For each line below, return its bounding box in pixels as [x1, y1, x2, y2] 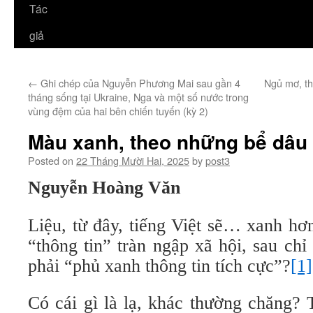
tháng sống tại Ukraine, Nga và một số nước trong [28, 89, 249, 104]
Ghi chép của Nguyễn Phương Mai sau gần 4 [38, 75, 240, 90]
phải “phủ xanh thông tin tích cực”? [28, 256, 291, 276]
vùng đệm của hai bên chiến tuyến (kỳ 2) [28, 103, 208, 118]
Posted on [28, 153, 73, 168]
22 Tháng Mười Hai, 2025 [76, 153, 189, 168]
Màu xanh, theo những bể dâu [28, 127, 307, 156]
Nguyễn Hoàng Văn [28, 177, 180, 198]
